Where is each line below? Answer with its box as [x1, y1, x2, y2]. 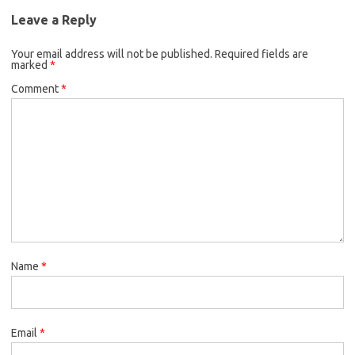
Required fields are [215, 47, 308, 60]
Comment [11, 82, 61, 95]
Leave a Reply [11, 12, 97, 27]
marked [11, 58, 50, 71]
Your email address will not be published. [11, 47, 212, 60]
